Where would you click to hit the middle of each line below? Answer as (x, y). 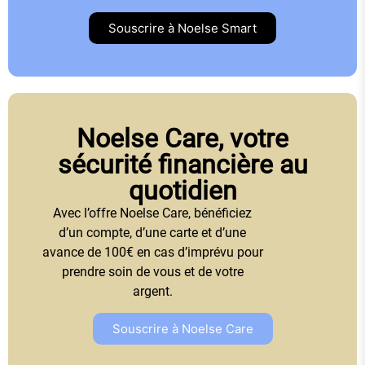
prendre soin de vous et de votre (152, 271)
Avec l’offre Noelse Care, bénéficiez (153, 213)
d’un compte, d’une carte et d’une (153, 232)
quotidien (182, 190)
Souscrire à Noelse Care (182, 329)
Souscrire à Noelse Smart (182, 28)
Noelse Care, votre (182, 138)
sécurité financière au (182, 164)
